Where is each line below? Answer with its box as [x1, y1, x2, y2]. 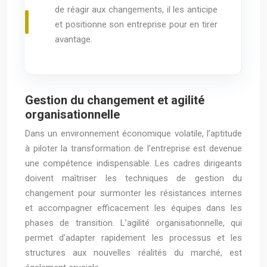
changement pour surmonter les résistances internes [25, 188, 242, 198]
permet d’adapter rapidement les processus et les [25, 232, 242, 243]
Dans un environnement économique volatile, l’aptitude [25, 128, 242, 139]
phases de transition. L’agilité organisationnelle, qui [25, 218, 242, 228]
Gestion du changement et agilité [25, 93, 204, 107]
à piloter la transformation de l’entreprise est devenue [25, 143, 242, 154]
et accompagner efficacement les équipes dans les [25, 203, 242, 213]
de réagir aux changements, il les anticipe [55, 4, 218, 15]
